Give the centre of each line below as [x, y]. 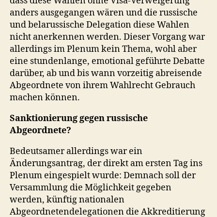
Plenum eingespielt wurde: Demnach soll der [103, 175]
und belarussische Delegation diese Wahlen [100, 25]
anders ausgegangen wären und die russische [104, 13]
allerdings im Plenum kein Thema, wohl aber [103, 49]
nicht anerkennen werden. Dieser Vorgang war [107, 37]
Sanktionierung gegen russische [79, 118]
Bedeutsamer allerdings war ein [76, 151]
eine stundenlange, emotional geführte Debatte [107, 61]
